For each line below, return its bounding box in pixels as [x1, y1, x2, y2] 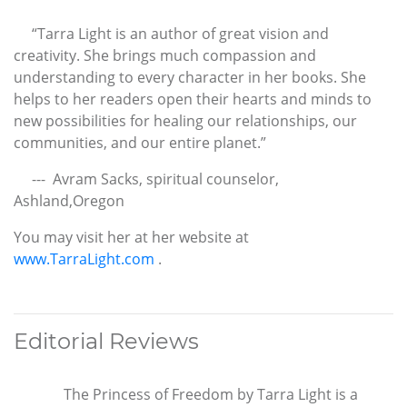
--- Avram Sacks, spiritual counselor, [14, 168, 283, 189]
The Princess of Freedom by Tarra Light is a [64, 383, 358, 404]
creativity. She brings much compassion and [14, 45, 316, 65]
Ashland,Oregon [14, 190, 124, 211]
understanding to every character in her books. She [14, 66, 366, 87]
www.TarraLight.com [14, 248, 154, 269]
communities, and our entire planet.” [14, 132, 266, 153]
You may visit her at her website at [14, 226, 249, 247]
